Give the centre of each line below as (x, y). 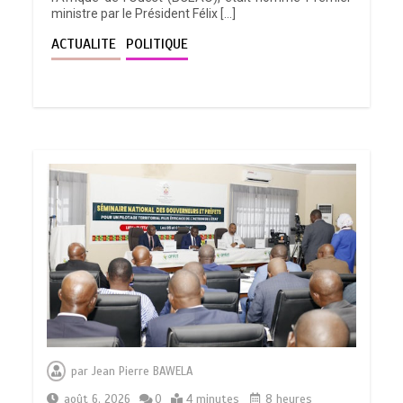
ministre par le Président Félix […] (144, 13)
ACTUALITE (86, 44)
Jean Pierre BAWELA (143, 372)
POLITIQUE (157, 44)
